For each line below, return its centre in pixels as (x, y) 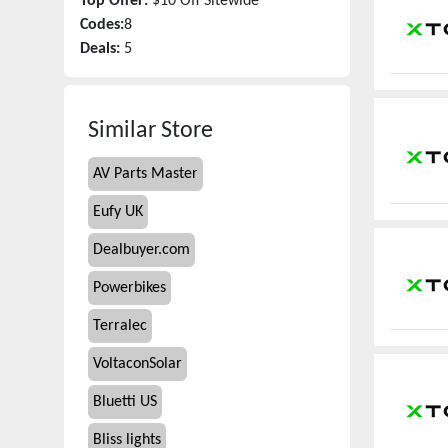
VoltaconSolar (137, 364)
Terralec (120, 326)
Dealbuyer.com (141, 250)
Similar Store (150, 131)
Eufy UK (118, 212)
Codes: (102, 25)
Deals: (100, 49)
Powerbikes (129, 288)
